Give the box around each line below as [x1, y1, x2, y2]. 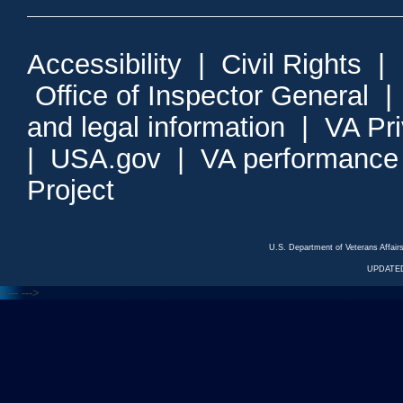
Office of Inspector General [35, 79, 369, 111]
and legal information [27, 111, 285, 142]
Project [27, 174, 114, 205]
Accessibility [27, 48, 182, 79]
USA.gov [50, 142, 161, 174]
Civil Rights [221, 48, 362, 79]
